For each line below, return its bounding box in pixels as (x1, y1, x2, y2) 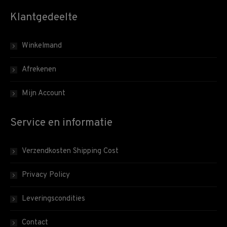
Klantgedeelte (10, 11, 78, 25)
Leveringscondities (22, 194, 85, 204)
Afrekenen (22, 65, 56, 75)
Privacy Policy (22, 170, 70, 180)
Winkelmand (22, 41, 62, 51)
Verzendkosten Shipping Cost (22, 146, 119, 157)
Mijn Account (22, 89, 65, 99)
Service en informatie (10, 116, 112, 130)
